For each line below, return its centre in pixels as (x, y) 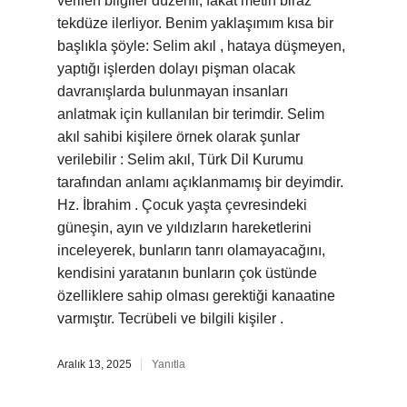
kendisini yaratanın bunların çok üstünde (187, 273)
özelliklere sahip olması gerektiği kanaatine (196, 296)
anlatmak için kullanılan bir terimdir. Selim (191, 114)
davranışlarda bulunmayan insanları (173, 91)
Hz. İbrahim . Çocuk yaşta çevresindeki (182, 205)
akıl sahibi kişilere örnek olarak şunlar (179, 137)
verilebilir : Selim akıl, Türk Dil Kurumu (180, 159)
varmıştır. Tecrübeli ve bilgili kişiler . (170, 318)
